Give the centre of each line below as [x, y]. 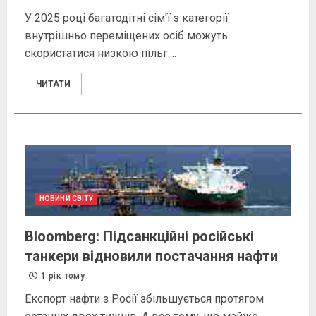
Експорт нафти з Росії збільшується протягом [144, 299]
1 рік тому [62, 276]
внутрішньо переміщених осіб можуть [126, 36]
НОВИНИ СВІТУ [67, 199]
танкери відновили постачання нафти [151, 256]
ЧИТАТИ [53, 84]
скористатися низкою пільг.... [101, 54]
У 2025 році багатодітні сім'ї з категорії [127, 18]
